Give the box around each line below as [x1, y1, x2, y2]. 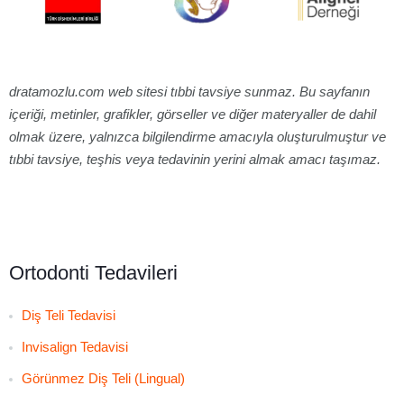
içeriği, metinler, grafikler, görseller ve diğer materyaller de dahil [9, 106, 376, 122]
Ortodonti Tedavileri [9, 261, 178, 284]
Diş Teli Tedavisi [22, 307, 115, 323]
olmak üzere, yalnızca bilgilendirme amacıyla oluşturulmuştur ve [9, 128, 386, 144]
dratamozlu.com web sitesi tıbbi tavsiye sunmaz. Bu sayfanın [9, 83, 370, 99]
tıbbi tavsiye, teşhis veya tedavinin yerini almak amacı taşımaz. [9, 151, 381, 167]
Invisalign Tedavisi [22, 338, 128, 354]
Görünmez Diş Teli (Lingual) [22, 370, 185, 386]
